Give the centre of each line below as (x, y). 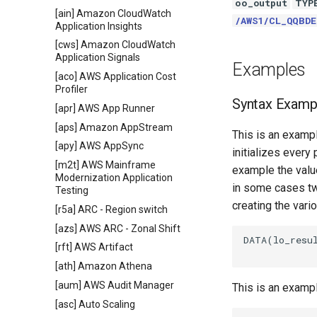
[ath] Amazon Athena (104, 266)
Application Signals (98, 58)
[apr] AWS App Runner (105, 108)
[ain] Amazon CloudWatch (113, 13)
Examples (269, 70)
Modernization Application (114, 178)
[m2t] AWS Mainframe (105, 165)
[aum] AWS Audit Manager (115, 285)
